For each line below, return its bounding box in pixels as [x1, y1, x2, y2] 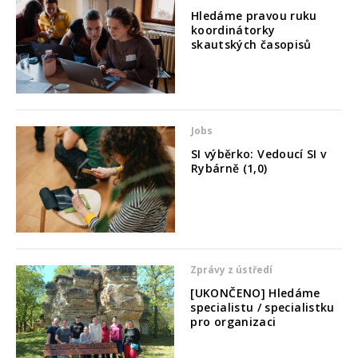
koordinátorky [190, 22, 276, 38]
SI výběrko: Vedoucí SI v [190, 146, 327, 162]
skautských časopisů [190, 36, 312, 52]
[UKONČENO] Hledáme [190, 285, 320, 301]
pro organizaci [190, 314, 276, 330]
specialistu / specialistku [190, 300, 335, 316]
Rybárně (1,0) [190, 161, 268, 177]
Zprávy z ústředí [190, 263, 273, 277]
